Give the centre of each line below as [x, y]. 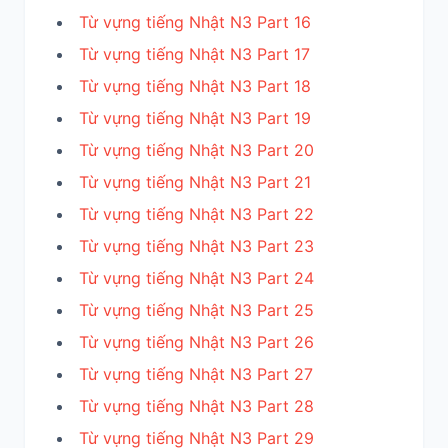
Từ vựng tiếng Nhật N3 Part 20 [196, 150]
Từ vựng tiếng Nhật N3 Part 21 [195, 182]
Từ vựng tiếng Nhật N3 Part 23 [196, 246]
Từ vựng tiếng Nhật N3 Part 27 [196, 374]
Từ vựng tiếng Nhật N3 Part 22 [196, 214]
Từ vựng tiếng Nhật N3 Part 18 [195, 86]
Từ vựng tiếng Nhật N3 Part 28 [196, 406]
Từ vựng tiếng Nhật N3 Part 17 [194, 54]
